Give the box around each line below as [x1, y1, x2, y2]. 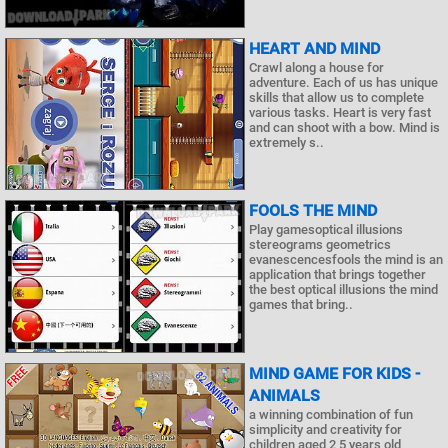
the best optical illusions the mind [249, 282, 438, 298]
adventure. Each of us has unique [249, 74, 438, 90]
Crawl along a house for [249, 59, 384, 75]
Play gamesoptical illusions [249, 222, 403, 238]
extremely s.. [249, 134, 324, 150]
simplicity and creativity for [249, 421, 402, 437]
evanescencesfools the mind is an [249, 252, 443, 268]
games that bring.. [249, 297, 353, 313]
